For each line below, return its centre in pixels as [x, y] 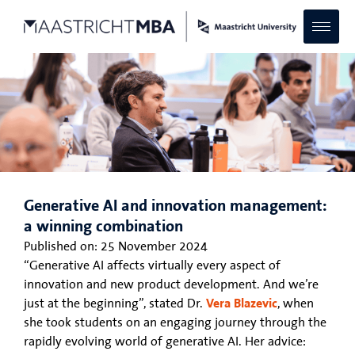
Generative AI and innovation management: [175, 206]
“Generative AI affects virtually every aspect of [152, 265]
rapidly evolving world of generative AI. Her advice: [165, 341]
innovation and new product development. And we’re [171, 284]
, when [296, 303]
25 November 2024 [154, 246]
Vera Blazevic [242, 303]
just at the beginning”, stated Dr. [115, 303]
